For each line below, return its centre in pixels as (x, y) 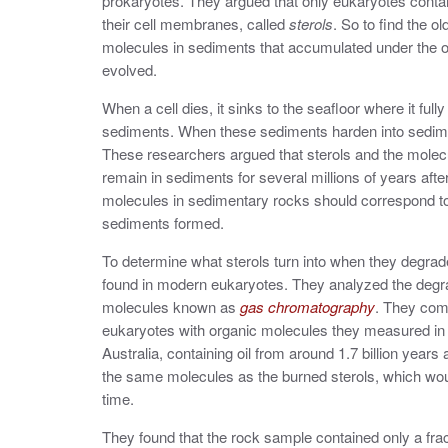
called (268, 23)
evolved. (131, 69)
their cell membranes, (174, 23)
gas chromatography (307, 306)
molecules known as (171, 306)
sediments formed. (163, 222)
